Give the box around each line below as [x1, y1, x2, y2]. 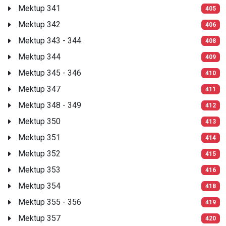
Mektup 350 [18, 116, 61, 126]
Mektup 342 [18, 19, 61, 29]
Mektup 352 [18, 148, 61, 158]
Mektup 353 [18, 164, 61, 175]
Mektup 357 [18, 213, 61, 223]
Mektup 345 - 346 [18, 68, 81, 78]
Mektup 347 [18, 84, 61, 94]
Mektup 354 [18, 181, 61, 191]
